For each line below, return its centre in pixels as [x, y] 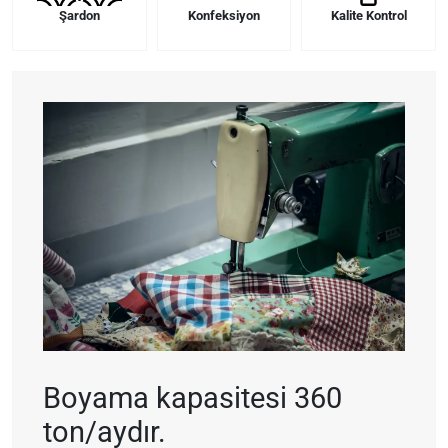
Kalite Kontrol [368, 15]
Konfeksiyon [223, 15]
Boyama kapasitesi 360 [192, 397]
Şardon [79, 15]
